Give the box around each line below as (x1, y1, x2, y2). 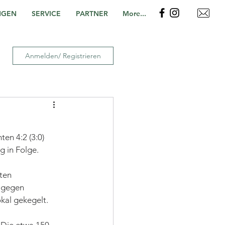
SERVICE (32, 9, 61, 18)
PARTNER (76, 9, 108, 18)
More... (123, 9, 146, 18)
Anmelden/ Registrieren (25, 51, 101, 60)
